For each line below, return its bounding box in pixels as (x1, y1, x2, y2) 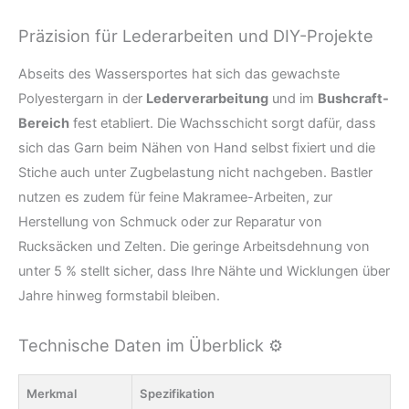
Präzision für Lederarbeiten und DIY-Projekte (18, 25, 373, 46)
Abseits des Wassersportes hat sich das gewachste (18, 66, 340, 83)
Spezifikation (140, 385, 215, 401)
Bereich (18, 115, 69, 132)
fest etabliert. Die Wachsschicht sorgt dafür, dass (69, 115, 376, 132)
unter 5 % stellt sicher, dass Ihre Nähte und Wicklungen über (18, 263, 390, 280)
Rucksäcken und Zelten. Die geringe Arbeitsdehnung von (18, 238, 370, 256)
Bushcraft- (318, 90, 389, 108)
